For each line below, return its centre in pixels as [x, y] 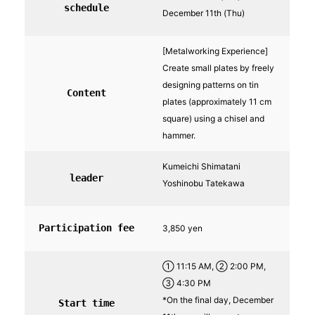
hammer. [179, 136]
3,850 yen [182, 229]
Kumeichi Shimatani [201, 167]
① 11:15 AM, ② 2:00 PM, [214, 266]
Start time [86, 303]
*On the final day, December [218, 300]
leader [86, 178]
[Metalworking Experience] [215, 51]
